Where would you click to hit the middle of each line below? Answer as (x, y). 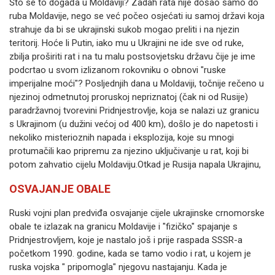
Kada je (212, 267)
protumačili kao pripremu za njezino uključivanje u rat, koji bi (129, 151)
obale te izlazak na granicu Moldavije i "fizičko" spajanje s (123, 227)
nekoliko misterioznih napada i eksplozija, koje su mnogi (122, 137)
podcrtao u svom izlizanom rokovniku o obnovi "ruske (118, 70)
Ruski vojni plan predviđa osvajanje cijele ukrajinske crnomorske (137, 213)
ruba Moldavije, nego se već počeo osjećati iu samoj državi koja (137, 16)
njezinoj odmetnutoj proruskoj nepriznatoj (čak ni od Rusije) (129, 97)
